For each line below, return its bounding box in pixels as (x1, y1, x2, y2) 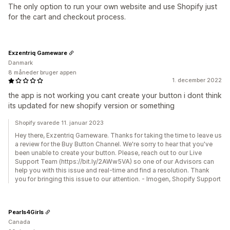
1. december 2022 (172, 76, 222, 84)
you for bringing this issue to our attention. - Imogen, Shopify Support (15, 175, 221, 183)
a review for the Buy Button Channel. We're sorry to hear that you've (15, 140, 213, 148)
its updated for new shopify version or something (8, 101, 175, 110)
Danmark (8, 59, 33, 67)
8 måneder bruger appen (8, 69, 76, 76)
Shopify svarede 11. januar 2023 (15, 119, 104, 127)
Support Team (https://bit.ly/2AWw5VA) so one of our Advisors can (15, 158, 214, 166)
